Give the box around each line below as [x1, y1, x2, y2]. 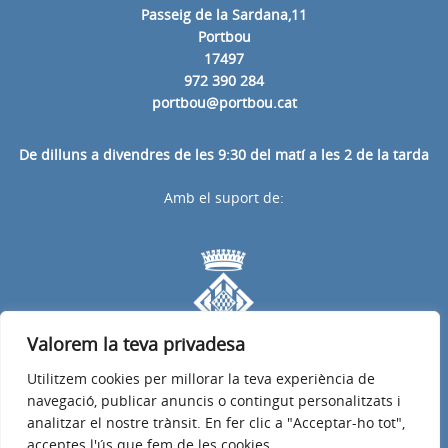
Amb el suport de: [164, 187, 284, 207]
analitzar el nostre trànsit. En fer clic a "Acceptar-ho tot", [27, 413, 405, 432]
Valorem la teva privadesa [27, 332, 245, 356]
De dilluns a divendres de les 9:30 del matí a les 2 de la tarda [19, 144, 429, 164]
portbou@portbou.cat [151, 92, 297, 112]
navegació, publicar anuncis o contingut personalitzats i [27, 391, 401, 410]
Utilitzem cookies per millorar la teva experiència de [27, 369, 375, 388]
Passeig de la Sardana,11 [141, 4, 307, 24]
